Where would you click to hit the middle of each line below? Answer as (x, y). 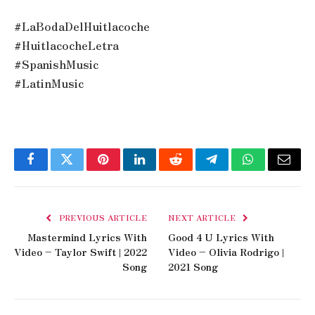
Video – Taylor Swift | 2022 (81, 252)
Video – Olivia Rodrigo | (226, 252)
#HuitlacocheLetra (66, 45)
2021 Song (193, 267)
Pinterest (124, 170)
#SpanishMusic (56, 64)
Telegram (234, 170)
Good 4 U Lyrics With (221, 237)
